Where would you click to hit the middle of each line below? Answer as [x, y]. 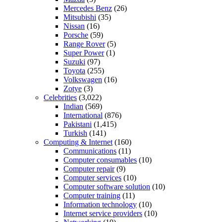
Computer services [92, 178]
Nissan [74, 26]
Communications [90, 151]
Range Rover [84, 44]
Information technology [100, 205]
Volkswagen [83, 80]
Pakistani [78, 124]
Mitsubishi [80, 17]
